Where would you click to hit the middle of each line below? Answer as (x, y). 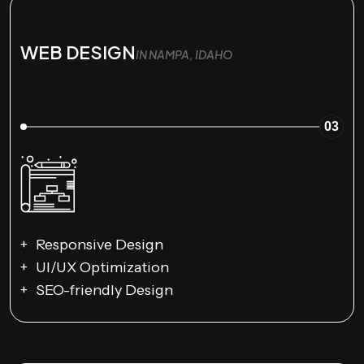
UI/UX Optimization (102, 267)
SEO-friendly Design (104, 290)
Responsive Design (100, 244)
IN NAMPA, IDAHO (184, 55)
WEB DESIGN (78, 52)
